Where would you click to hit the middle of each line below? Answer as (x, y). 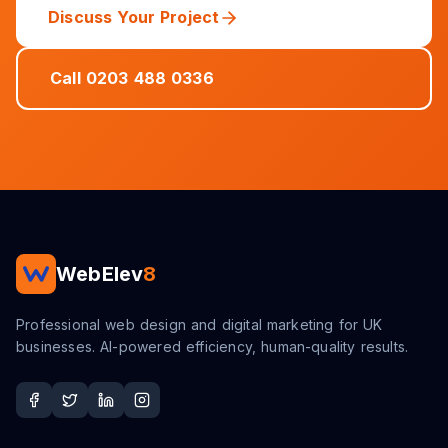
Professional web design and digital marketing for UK (199, 324)
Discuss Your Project (134, 17)
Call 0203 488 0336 (132, 78)
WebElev (100, 274)
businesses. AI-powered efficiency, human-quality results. (212, 346)
